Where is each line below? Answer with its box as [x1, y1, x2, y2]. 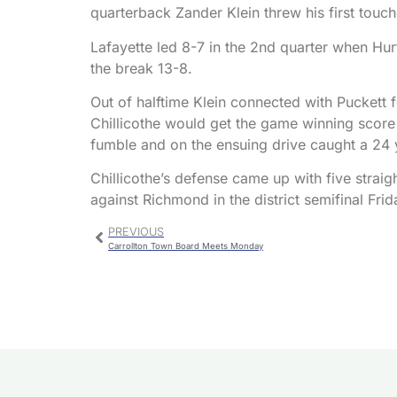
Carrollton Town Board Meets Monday [108, 240, 263, 251]
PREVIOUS [108, 224, 164, 238]
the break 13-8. [90, 58, 192, 77]
